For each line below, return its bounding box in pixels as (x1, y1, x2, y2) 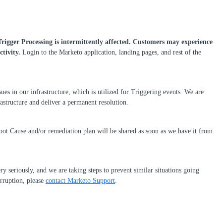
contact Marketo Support (46, 176, 115, 184)
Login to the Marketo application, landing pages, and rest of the (22, 48, 201, 56)
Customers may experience (133, 38, 213, 46)
